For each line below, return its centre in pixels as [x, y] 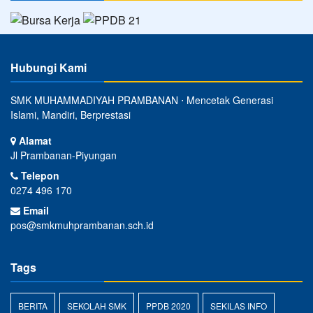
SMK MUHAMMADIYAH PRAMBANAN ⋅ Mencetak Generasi [142, 100]
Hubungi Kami [49, 68]
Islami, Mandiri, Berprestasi [71, 115]
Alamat [34, 141]
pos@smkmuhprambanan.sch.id [82, 225]
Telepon [39, 176]
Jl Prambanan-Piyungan [64, 155]
